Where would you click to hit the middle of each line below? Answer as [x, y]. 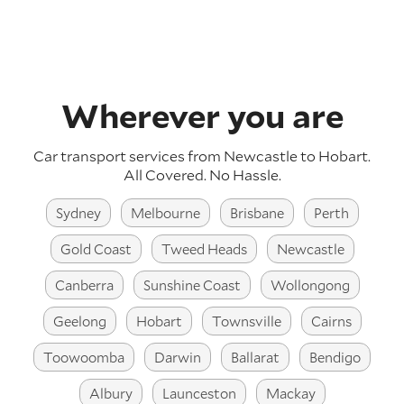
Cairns [331, 321]
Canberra [84, 285]
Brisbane [257, 213]
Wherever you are [202, 116]
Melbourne [165, 213]
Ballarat [255, 358]
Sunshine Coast [192, 285]
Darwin [178, 358]
